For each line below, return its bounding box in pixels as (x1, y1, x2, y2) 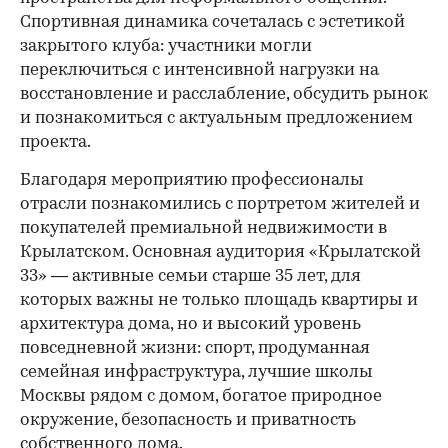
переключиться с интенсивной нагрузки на (20, 61, 379, 79)
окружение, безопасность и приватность (20, 411, 356, 429)
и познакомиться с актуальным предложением (20, 109, 413, 127)
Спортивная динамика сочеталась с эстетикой (20, 13, 405, 31)
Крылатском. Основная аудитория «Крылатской (20, 243, 421, 261)
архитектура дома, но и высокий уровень (20, 315, 361, 333)
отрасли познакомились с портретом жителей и (20, 195, 420, 213)
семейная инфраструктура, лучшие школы (20, 363, 373, 381)
